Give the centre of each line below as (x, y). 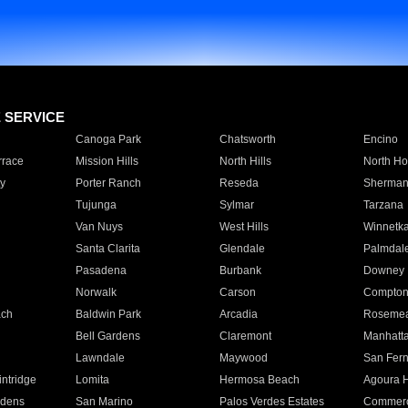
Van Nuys (99, 227)
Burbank (240, 270)
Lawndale (100, 358)
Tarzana (383, 205)
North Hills (245, 161)
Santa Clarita (107, 249)
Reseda (239, 183)
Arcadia (238, 314)
